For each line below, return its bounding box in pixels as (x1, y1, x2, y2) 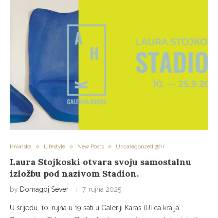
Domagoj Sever (20, 185, 69, 193)
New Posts (77, 144, 104, 150)
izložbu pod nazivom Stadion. (10, 168, 139, 179)
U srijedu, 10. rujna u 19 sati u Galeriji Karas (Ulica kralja (10, 204, 179, 212)
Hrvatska (10, 144, 32, 150)
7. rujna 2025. (82, 185, 123, 193)
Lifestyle (44, 144, 65, 150)
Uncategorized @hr (116, 144, 164, 150)
